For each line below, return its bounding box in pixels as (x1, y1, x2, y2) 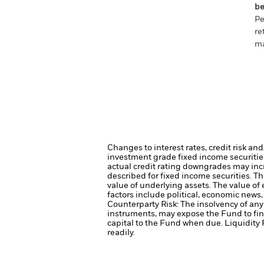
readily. (107, 229, 135, 237)
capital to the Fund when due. (107, 219, 225, 227)
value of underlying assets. (107, 181, 213, 190)
